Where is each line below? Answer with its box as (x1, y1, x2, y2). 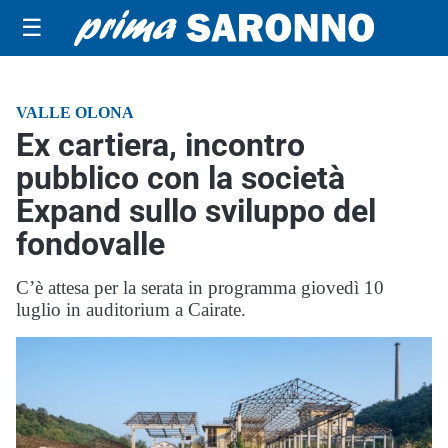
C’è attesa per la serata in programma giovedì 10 (16, 277, 384, 298)
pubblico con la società (16, 159, 345, 197)
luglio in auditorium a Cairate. (16, 299, 246, 320)
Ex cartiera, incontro (16, 126, 305, 164)
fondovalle (16, 225, 165, 263)
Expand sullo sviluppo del (16, 192, 376, 230)
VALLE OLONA (16, 104, 134, 121)
